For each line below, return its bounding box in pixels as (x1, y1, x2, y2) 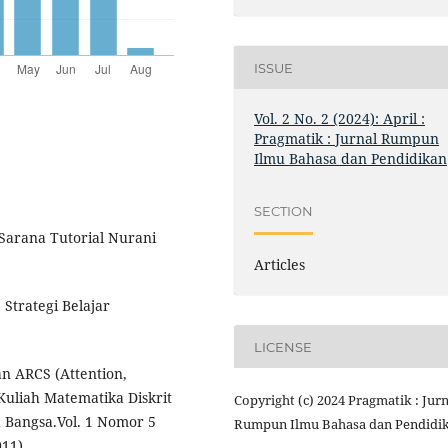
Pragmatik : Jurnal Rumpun (254, 129, 440, 149)
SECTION (254, 202, 314, 219)
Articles (254, 255, 306, 275)
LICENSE (254, 338, 313, 355)
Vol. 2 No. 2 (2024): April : (254, 109, 426, 129)
